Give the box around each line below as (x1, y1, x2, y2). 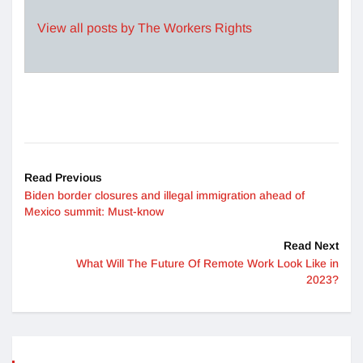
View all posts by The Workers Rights (37, 20, 252, 35)
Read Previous (24, 170, 102, 184)
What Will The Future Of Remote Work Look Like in (76, 256, 339, 270)
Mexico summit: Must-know (24, 204, 164, 218)
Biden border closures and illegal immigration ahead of (24, 188, 305, 202)
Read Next (284, 238, 339, 252)
